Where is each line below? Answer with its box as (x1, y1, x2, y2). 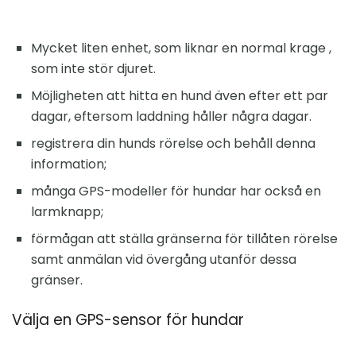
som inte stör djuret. (31, 60, 156, 79)
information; (31, 155, 106, 174)
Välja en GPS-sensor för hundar (12, 309, 244, 331)
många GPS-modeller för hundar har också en (31, 182, 321, 201)
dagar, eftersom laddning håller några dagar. (31, 107, 311, 126)
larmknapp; (31, 203, 103, 222)
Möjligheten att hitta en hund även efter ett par (31, 87, 328, 106)
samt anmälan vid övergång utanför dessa (31, 250, 296, 269)
